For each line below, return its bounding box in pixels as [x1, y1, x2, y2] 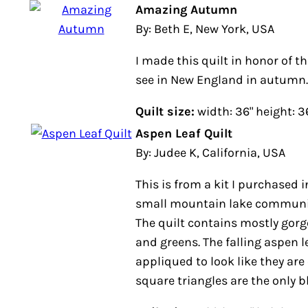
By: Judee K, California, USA [135, 145, 285, 160]
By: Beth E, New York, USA [135, 21, 274, 36]
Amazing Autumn [135, 2, 237, 17]
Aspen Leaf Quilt [135, 126, 232, 141]
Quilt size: [135, 104, 195, 119]
